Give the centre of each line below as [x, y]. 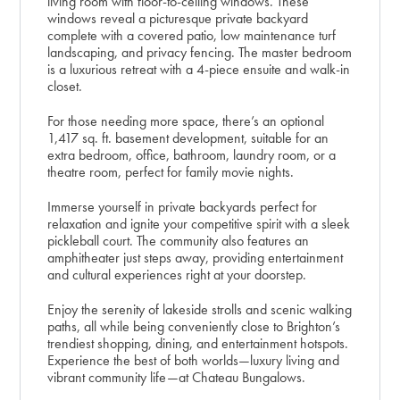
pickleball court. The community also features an [179, 240]
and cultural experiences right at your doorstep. [177, 274]
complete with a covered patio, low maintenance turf [192, 35]
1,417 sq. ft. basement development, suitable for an [188, 137]
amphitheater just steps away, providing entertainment [196, 257]
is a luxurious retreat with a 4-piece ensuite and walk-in [199, 69]
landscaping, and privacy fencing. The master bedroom [200, 52]
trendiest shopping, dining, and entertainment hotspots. [198, 343]
